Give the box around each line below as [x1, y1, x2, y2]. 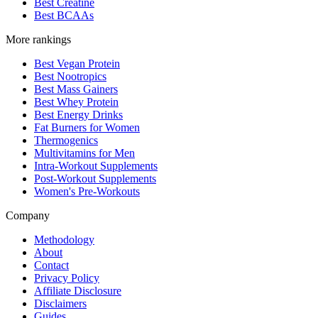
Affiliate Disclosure [34, 285, 121, 297]
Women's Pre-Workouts [34, 185, 140, 198]
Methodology [34, 234, 94, 246]
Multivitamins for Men [34, 147, 135, 160]
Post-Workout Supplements [34, 172, 156, 185]
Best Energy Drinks [34, 109, 123, 121]
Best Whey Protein [34, 96, 119, 109]
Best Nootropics [34, 70, 106, 83]
